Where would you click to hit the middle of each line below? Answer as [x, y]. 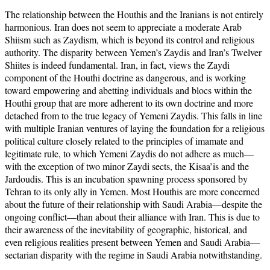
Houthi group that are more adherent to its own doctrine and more [129, 102]
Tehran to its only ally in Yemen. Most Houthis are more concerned [132, 191]
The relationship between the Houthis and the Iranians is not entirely [134, 14]
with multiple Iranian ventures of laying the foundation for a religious [135, 128]
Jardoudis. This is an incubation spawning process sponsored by [126, 178]
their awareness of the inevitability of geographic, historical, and [126, 229]
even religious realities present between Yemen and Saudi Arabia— [132, 242]
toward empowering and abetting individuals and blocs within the [128, 90]
